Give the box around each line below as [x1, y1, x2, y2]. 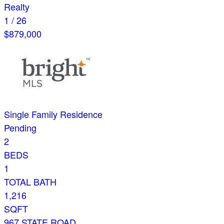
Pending [4, 121, 36, 134]
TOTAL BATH [4, 175, 56, 188]
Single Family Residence [4, 107, 102, 121]
